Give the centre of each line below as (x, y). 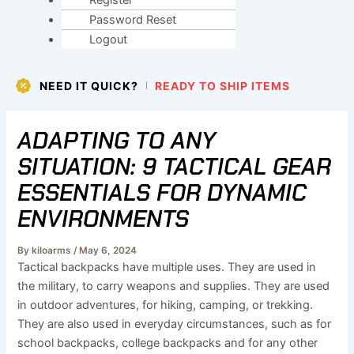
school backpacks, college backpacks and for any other (168, 343)
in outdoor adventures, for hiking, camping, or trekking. (166, 305)
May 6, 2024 (108, 250)
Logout (109, 40)
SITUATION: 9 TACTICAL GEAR (175, 166)
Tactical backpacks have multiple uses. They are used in (167, 267)
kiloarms (52, 250)
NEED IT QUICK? (89, 85)
